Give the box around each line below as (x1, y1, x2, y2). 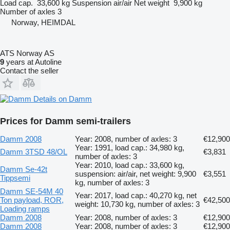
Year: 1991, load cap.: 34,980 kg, (75, 143, 184, 152)
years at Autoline (4, 57, 62, 66)
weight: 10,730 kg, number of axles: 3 (75, 199, 200, 208)
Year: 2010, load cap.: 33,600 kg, (75, 160, 184, 169)
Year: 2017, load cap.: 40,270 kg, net (75, 190, 197, 200)
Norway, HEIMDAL (11, 17, 75, 27)
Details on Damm (33, 94, 92, 103)
